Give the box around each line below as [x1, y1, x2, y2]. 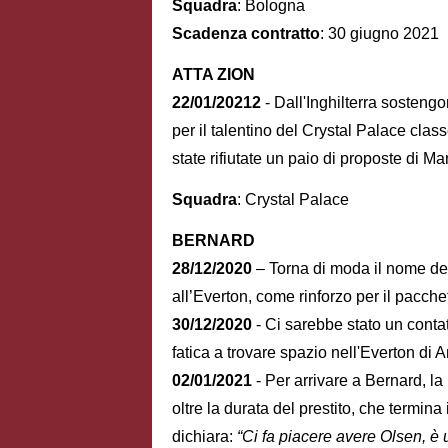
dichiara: [172, 427, 233, 445]
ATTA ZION [172, 66, 255, 84]
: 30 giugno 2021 [320, 25, 439, 43]
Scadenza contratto [172, 25, 320, 43]
